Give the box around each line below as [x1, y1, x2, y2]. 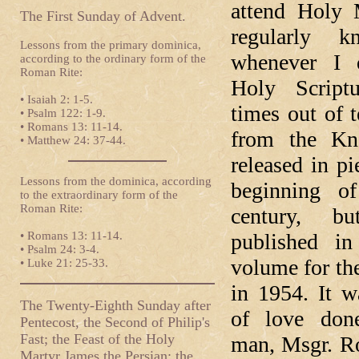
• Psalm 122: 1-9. [20, 107, 106, 119]
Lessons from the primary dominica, [20, 38, 201, 51]
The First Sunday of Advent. [20, 8, 186, 24]
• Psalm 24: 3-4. [20, 243, 99, 256]
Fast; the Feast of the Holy [20, 331, 175, 347]
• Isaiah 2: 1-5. [20, 93, 93, 106]
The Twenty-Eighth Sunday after [20, 297, 211, 313]
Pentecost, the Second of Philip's [20, 314, 210, 330]
